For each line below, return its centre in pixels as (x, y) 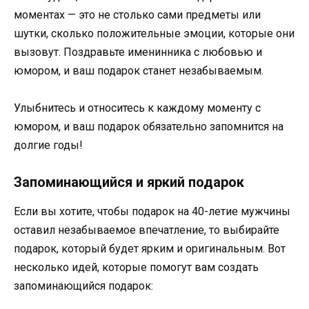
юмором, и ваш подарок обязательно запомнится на (149, 126)
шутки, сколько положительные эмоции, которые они (154, 33)
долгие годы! (48, 145)
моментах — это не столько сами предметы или (137, 14)
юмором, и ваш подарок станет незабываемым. (139, 70)
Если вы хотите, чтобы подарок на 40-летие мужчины (152, 212)
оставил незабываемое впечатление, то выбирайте (147, 230)
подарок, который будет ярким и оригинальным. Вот (150, 249)
